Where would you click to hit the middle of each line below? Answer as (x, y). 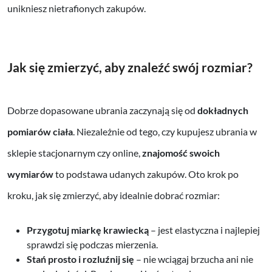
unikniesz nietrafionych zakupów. (76, 8)
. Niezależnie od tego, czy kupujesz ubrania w (165, 131)
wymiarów (30, 174)
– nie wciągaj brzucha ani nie (194, 259)
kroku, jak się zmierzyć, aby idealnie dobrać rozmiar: (114, 195)
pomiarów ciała (40, 131)
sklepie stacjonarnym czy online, (75, 152)
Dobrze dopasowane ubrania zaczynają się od (102, 110)
